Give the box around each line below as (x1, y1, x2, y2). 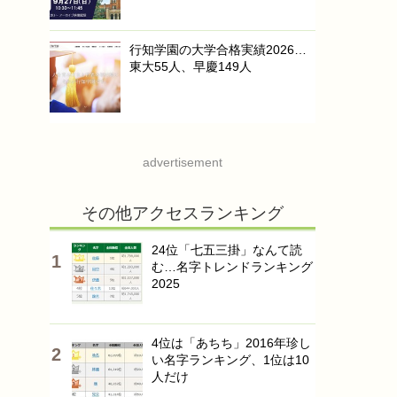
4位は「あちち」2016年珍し (152, 336, 311, 350)
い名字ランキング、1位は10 (152, 353, 309, 367)
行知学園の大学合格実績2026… (129, 43, 307, 57)
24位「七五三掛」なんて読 (152, 243, 302, 257)
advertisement (143, 155, 222, 169)
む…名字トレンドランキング (152, 260, 313, 274)
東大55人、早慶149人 (129, 59, 252, 74)
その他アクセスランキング (82, 204, 284, 222)
